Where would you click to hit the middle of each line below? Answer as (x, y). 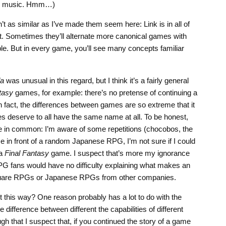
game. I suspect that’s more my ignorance (119, 153)
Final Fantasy (26, 153)
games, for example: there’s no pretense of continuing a (105, 92)
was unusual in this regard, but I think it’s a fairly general (96, 80)
